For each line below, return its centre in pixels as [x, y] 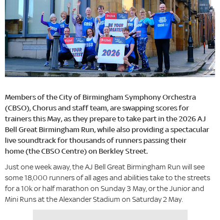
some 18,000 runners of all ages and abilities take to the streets [108, 178]
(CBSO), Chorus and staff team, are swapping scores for [97, 108]
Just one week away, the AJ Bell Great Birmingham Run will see [105, 167]
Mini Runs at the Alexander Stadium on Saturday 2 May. [94, 199]
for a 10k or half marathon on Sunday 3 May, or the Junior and [105, 189]
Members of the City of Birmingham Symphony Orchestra [100, 97]
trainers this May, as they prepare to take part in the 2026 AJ [105, 119]
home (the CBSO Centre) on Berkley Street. [76, 151]
